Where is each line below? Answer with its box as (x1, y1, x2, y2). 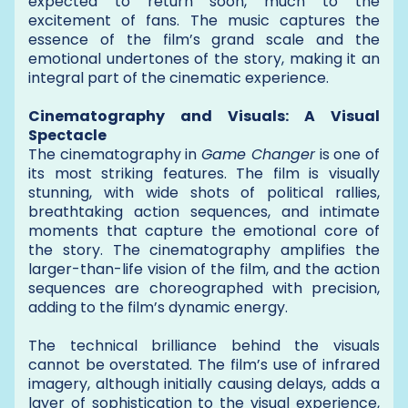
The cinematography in (28, 143, 202, 165)
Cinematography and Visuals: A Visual (28, 105, 380, 127)
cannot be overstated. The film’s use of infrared (28, 353, 380, 375)
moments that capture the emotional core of (28, 219, 380, 241)
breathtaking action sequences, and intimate (28, 200, 380, 222)
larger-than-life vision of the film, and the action (28, 258, 380, 280)
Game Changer (201, 143, 315, 165)
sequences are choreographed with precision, (28, 277, 380, 299)
